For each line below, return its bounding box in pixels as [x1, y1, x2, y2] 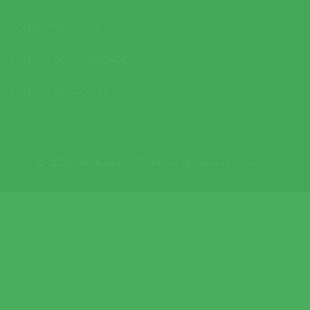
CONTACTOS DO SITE [10, 24, 102, 34]
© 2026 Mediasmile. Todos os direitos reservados [36, 157, 274, 169]
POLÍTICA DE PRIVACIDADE [10, 56, 128, 66]
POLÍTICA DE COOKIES [10, 88, 107, 98]
